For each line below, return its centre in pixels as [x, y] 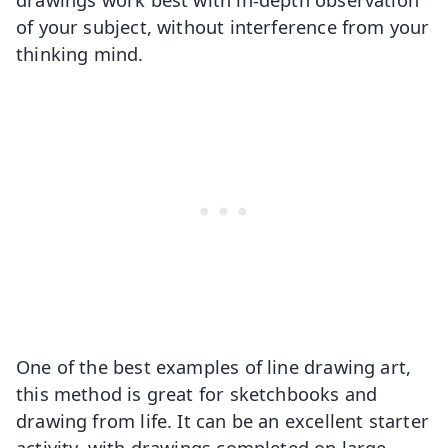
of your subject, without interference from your [223, 26]
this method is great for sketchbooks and [197, 394]
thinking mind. [82, 53]
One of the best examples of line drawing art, [214, 367]
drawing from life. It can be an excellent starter [222, 421]
